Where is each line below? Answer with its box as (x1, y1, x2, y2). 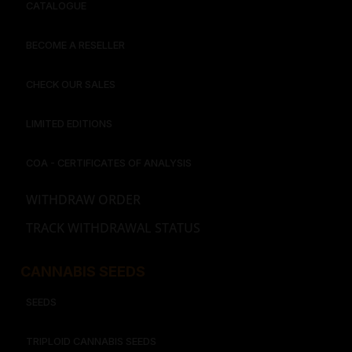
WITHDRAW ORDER (26, 191, 141, 209)
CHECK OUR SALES (26, 79, 115, 91)
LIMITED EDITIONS (26, 118, 112, 130)
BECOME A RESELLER (26, 39, 125, 52)
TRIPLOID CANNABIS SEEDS (26, 335, 156, 348)
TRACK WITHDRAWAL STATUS (26, 219, 200, 237)
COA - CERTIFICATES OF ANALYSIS (26, 157, 192, 170)
